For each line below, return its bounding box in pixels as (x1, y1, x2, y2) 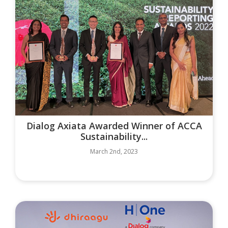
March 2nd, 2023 (90, 147, 138, 156)
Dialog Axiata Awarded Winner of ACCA (26, 119, 202, 132)
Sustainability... (80, 130, 148, 142)
